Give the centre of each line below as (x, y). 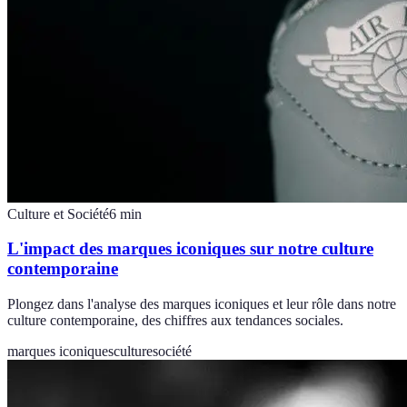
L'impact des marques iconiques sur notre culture (190, 249)
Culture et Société (58, 213)
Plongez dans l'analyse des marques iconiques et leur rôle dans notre (202, 304)
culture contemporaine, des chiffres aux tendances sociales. (175, 321)
